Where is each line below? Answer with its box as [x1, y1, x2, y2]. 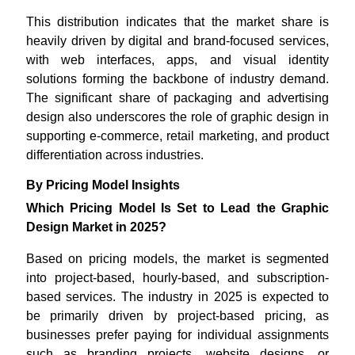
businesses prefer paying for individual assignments [25, 327, 330, 342]
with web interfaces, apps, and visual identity [25, 52, 330, 67]
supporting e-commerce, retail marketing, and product [25, 128, 330, 143]
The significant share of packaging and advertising [25, 90, 330, 105]
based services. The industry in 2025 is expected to [25, 289, 330, 303]
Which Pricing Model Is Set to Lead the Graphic [25, 200, 330, 215]
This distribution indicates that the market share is [25, 14, 330, 29]
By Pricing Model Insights [25, 177, 180, 192]
